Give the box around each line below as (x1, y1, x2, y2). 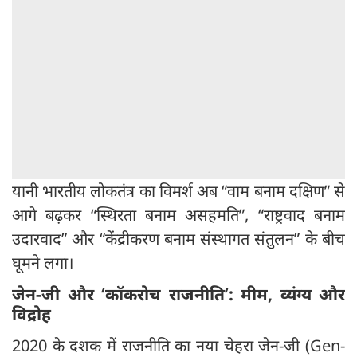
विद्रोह (12, 303, 51, 326)
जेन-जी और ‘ (12, 283, 105, 306)
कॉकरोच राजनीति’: (105, 283, 241, 306)
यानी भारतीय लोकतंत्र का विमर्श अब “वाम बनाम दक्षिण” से (12, 180, 345, 202)
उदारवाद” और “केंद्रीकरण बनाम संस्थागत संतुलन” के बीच (12, 228, 345, 250)
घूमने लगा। (12, 252, 74, 274)
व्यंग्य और (280, 283, 345, 306)
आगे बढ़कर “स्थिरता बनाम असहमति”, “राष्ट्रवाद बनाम (12, 204, 345, 226)
